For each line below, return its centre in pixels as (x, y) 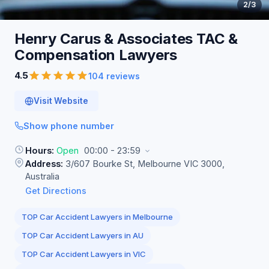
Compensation (67, 55)
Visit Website (61, 101)
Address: (44, 164)
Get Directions (56, 191)
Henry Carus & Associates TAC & (126, 39)
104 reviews (114, 76)
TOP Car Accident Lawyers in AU (83, 235)
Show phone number (69, 126)
